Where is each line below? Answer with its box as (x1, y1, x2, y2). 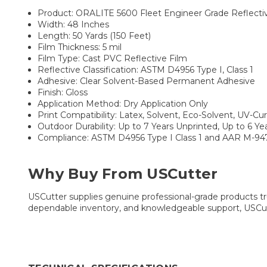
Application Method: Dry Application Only (38, 98, 209, 109)
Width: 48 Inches (38, 18, 110, 30)
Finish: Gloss (38, 86, 88, 98)
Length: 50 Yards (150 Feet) (38, 30, 151, 41)
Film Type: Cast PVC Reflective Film (38, 52, 188, 64)
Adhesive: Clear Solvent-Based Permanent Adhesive (38, 75, 256, 86)
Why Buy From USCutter (28, 164, 218, 182)
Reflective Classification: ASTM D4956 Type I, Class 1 (38, 64, 254, 75)
